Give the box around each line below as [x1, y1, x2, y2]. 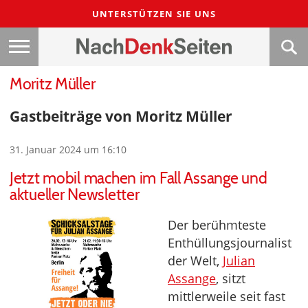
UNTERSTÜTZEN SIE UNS [91, 8, 217, 20]
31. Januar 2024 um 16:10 [10, 143, 126, 157]
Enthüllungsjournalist [168, 234, 291, 252]
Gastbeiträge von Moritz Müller [10, 106, 232, 126]
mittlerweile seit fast [168, 288, 285, 305]
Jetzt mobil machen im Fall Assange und [10, 168, 267, 188]
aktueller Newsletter [10, 185, 140, 205]
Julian [223, 252, 255, 269]
